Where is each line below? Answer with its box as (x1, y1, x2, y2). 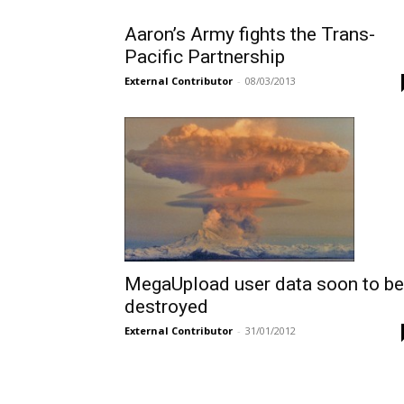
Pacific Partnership (124, 46, 285, 69)
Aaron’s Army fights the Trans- (124, 23, 375, 46)
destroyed (124, 296, 208, 318)
